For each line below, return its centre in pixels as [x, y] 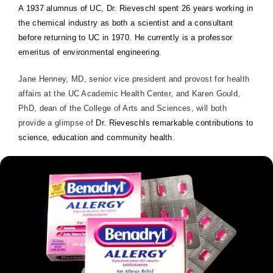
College [97, 108]
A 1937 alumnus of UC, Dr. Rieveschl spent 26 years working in [136, 8]
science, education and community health [95, 137]
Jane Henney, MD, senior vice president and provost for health [134, 79]
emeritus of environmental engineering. [90, 52]
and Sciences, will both [182, 108]
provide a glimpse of [57, 122]
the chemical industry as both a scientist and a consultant [126, 23]
